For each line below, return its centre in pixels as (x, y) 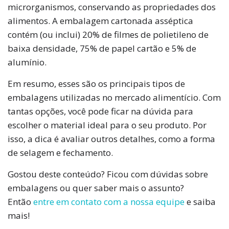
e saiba (200, 201)
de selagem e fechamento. (60, 152)
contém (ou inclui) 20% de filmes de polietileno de (108, 34)
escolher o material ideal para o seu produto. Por (107, 125)
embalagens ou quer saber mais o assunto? (96, 188)
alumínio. (27, 62)
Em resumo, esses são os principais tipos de (96, 83)
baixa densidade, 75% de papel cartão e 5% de (102, 48)
